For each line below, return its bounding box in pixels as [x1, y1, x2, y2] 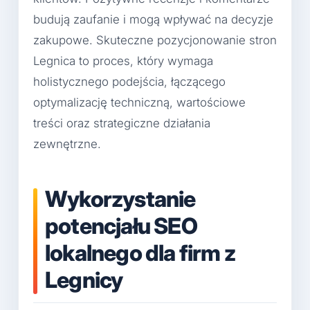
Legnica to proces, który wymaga [33, 54, 213, 69]
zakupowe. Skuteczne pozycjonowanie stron [33, 33, 277, 48]
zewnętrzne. [33, 137, 101, 152]
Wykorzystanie [45, 185, 196, 213]
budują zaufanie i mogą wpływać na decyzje [33, 12, 273, 27]
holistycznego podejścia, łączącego [33, 75, 226, 89]
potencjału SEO [45, 212, 197, 240]
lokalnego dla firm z [45, 239, 235, 267]
